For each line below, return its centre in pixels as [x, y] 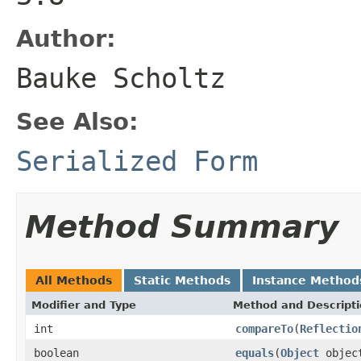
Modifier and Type [84, 305]
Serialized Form [137, 161]
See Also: [77, 121]
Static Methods [182, 280]
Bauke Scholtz [121, 78]
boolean [56, 353]
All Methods [74, 280]
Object [300, 353]
